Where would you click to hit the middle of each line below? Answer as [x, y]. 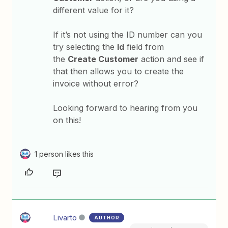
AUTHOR [107, 217]
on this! [67, 120]
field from [144, 47]
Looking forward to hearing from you [125, 108]
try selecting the [85, 47]
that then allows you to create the [119, 71]
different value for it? [94, 10]
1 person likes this [64, 154]
